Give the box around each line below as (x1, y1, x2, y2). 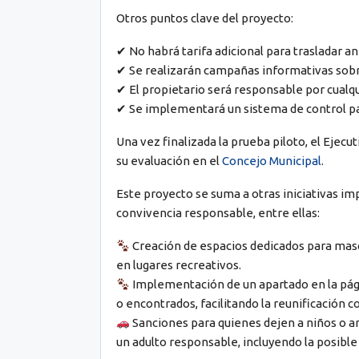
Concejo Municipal (221, 154, 321, 168)
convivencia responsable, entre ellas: (115, 206, 320, 220)
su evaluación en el (115, 154, 222, 168)
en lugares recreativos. (115, 258, 241, 272)
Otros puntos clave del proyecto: (115, 11, 293, 26)
